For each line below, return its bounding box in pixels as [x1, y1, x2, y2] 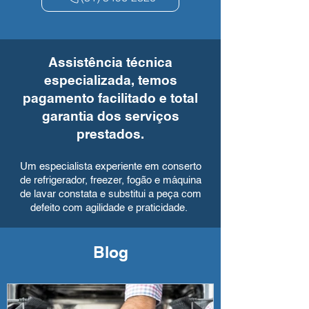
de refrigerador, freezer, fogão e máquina [19, 175, 201, 186]
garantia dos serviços [41, 110, 179, 123]
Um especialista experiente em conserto [19, 161, 201, 172]
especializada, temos [43, 74, 177, 88]
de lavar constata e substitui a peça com [19, 189, 201, 199]
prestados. [77, 128, 144, 141]
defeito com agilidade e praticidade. [30, 203, 190, 213]
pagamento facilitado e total [23, 92, 198, 106]
